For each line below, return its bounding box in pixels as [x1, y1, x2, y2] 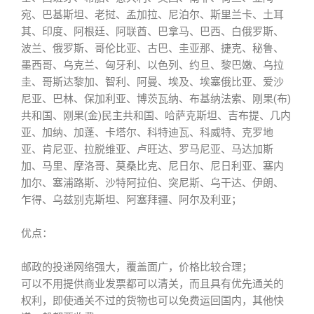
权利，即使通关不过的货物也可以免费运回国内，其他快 [21, 294, 284, 307]
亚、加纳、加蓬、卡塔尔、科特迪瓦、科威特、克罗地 [21, 126, 273, 139]
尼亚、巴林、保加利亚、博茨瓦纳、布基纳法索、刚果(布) [21, 93, 291, 105]
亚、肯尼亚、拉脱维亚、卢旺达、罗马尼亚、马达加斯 [21, 143, 273, 156]
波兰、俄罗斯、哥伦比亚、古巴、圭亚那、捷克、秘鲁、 [21, 42, 284, 55]
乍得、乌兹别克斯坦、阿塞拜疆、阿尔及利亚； [21, 193, 242, 206]
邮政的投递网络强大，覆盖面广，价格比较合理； [21, 261, 252, 273]
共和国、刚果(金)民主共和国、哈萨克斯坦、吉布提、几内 [21, 109, 291, 122]
